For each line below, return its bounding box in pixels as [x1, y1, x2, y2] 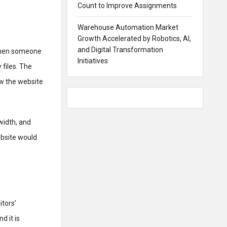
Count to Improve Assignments [78, 2, 177, 10]
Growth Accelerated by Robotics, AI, [78, 34, 191, 43]
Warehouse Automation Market [78, 23, 178, 31]
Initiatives [78, 57, 108, 65]
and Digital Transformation [78, 46, 163, 54]
